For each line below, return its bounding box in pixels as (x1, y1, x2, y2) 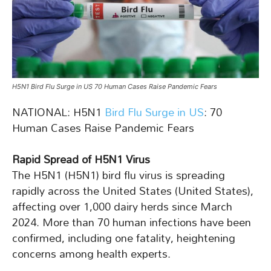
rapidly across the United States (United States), (12, 180, 253, 203)
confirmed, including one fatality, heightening (12, 227, 235, 250)
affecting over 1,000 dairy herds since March (12, 195, 232, 218)
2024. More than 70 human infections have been (12, 211, 251, 234)
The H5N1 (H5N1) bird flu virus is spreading (12, 164, 225, 187)
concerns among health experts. (12, 243, 171, 266)
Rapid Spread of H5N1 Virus (12, 148, 150, 171)
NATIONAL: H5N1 (12, 101, 105, 124)
